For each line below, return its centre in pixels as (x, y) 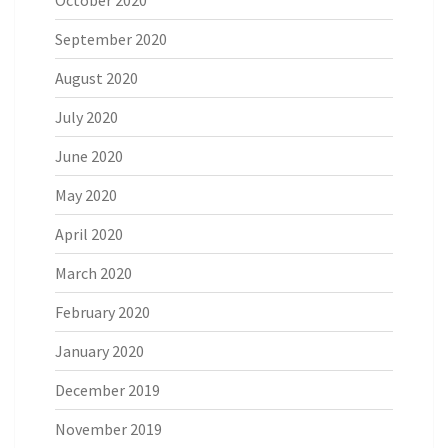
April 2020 (89, 233)
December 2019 (107, 389)
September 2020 (111, 38)
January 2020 (99, 350)
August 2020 (96, 77)
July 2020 (86, 116)
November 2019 (108, 428)
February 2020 (102, 311)
